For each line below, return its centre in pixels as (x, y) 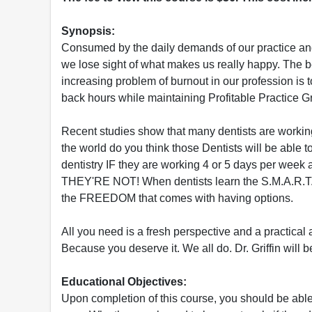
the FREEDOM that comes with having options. (177, 198)
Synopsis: (88, 31)
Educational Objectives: (124, 281)
